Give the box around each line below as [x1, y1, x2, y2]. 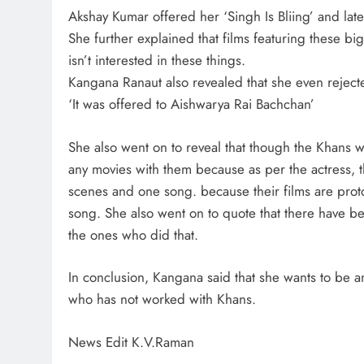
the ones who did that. [68, 224, 198, 245]
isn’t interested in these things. [68, 50, 245, 71]
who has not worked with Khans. [68, 289, 256, 310]
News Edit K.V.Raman [68, 331, 194, 352]
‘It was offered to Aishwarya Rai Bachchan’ [68, 94, 314, 115]
